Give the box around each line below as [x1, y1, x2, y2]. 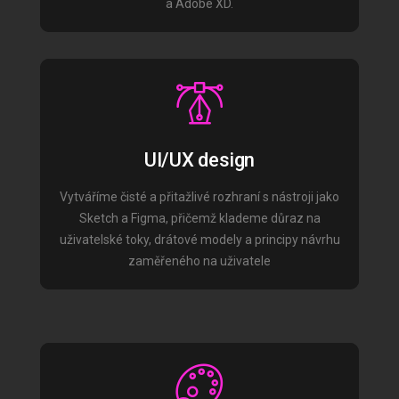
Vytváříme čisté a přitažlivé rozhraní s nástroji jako [60, 190, 339, 204]
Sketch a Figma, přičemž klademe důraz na [78, 211, 321, 225]
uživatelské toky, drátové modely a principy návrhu [59, 232, 340, 247]
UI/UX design [143, 149, 256, 171]
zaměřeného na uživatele [128, 254, 271, 268]
